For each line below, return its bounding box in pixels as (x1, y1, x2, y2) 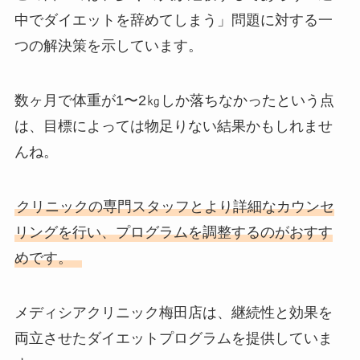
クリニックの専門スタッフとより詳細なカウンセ (15, 198, 334, 215)
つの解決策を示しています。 (14, 38, 202, 55)
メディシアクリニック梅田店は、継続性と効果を (14, 304, 333, 321)
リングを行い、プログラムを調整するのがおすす (14, 224, 333, 241)
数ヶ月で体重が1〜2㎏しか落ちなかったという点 (14, 92, 334, 109)
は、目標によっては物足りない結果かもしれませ (14, 118, 333, 135)
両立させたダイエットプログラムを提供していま (14, 329, 333, 346)
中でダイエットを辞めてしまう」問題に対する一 (14, 12, 333, 29)
